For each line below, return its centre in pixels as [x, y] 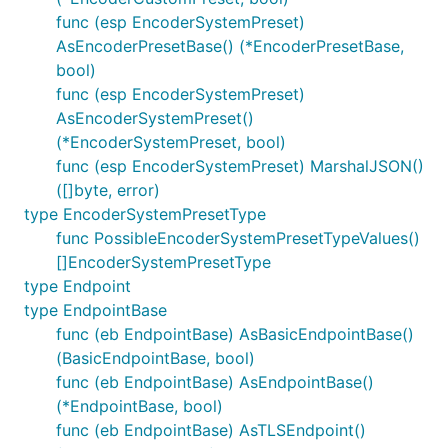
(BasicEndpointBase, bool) [155, 358]
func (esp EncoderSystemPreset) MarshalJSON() [240, 166]
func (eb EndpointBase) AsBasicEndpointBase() [235, 334]
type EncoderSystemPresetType [145, 214]
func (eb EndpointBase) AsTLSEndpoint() [211, 430]
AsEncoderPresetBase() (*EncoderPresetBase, [230, 46]
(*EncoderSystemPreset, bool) [171, 142]
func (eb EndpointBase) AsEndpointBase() [215, 382]
